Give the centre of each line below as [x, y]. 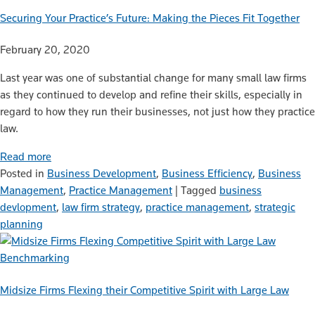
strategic [275, 207]
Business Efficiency [207, 174]
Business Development [102, 174]
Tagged [200, 191]
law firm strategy [101, 207]
